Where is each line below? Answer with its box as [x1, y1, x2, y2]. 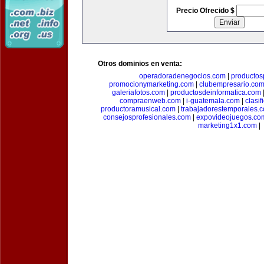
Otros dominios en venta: [98, 60, 182, 68]
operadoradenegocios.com [138, 72, 226, 80]
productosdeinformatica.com [170, 88, 261, 97]
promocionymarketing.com [108, 80, 194, 88]
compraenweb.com [119, 97, 181, 105]
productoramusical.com [101, 105, 176, 113]
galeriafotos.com [112, 88, 165, 97]
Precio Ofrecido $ [176, 6, 236, 15]
